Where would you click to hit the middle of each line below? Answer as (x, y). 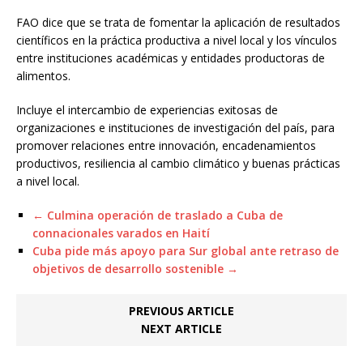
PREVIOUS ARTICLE (181, 310)
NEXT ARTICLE (181, 328)
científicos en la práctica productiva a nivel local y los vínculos (177, 40)
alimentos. (43, 75)
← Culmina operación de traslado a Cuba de (158, 215)
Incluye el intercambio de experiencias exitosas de (147, 109)
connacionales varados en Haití (121, 233)
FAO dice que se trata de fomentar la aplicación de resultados (178, 22)
